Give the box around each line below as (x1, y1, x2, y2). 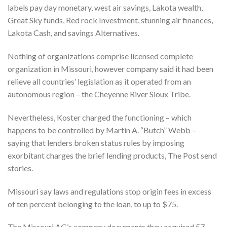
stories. (8, 163, 33, 173)
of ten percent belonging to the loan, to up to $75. (8, 199, 178, 209)
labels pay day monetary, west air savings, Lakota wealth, (8, 3, 203, 13)
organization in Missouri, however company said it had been (8, 63, 213, 73)
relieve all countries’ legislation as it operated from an (8, 76, 191, 86)
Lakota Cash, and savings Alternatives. (8, 28, 139, 38)
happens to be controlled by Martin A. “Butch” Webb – (8, 125, 196, 135)
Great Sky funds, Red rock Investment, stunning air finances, (8, 15, 213, 25)
